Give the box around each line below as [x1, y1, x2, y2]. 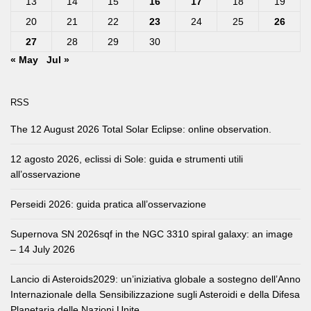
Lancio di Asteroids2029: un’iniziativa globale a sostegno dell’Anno [10, 274, 301, 285]
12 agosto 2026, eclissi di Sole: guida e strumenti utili [10, 153, 243, 165]
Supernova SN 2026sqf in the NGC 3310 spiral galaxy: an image [10, 228, 293, 240]
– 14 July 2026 [10, 244, 75, 255]
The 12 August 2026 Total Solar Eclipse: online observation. [10, 124, 271, 135]
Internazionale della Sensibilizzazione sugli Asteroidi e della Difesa [10, 289, 300, 301]
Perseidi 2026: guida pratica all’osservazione [10, 199, 206, 210]
